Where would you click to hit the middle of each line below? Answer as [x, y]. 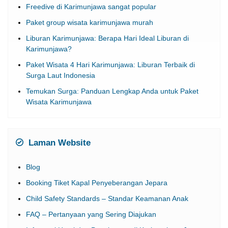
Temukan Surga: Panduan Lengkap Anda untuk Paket [112, 91]
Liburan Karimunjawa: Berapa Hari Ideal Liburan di [107, 38]
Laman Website [58, 142]
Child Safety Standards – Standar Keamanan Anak [107, 198]
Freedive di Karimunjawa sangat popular [91, 6]
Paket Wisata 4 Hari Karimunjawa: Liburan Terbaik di [110, 64]
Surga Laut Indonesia [61, 75]
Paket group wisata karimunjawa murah [90, 22]
